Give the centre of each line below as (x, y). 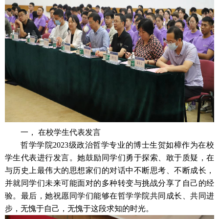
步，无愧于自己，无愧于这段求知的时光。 (79, 208)
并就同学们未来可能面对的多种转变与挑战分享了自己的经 (109, 183)
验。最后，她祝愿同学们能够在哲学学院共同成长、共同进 (109, 196)
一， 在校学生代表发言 (61, 132)
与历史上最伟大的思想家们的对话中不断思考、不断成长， (109, 170)
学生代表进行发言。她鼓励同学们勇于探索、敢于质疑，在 (109, 158)
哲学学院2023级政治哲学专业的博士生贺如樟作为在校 (117, 145)
